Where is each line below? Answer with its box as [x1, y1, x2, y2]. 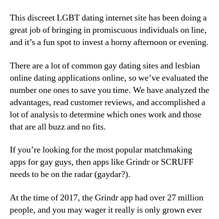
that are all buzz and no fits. [10, 121, 106, 132]
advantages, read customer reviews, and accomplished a [10, 96, 205, 108]
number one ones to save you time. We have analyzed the [10, 84, 209, 96]
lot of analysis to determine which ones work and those [10, 109, 201, 120]
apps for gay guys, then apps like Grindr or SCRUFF [10, 156, 194, 168]
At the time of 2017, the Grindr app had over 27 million [10, 192, 203, 203]
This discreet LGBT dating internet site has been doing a [10, 12, 207, 23]
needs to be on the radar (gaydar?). [10, 169, 131, 180]
